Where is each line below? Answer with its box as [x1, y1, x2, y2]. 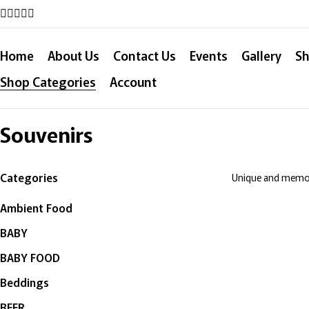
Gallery [241, 46, 281, 64]
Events [190, 46, 228, 64]
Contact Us [113, 46, 176, 64]
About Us [48, 46, 99, 64]
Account [110, 72, 157, 90]
